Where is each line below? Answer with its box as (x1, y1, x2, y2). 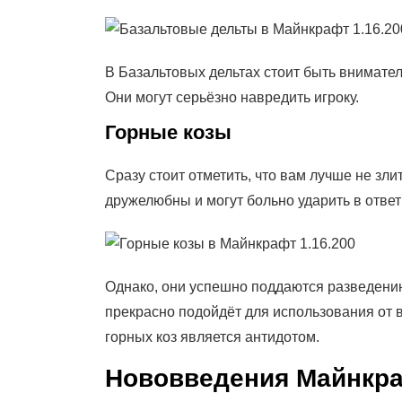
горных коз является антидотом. (105, 328, 323, 345)
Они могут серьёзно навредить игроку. (105, 89, 359, 105)
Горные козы (105, 120, 232, 144)
